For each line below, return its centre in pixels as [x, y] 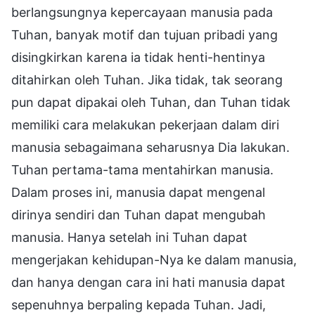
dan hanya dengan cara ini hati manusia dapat [148, 282]
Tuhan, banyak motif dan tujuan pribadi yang [144, 34]
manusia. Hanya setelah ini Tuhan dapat [129, 237]
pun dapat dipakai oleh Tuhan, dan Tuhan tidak [151, 102]
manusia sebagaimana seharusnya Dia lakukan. [150, 147]
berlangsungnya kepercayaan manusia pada [142, 12]
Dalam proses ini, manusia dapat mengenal [138, 192]
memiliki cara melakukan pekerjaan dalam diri [145, 124]
